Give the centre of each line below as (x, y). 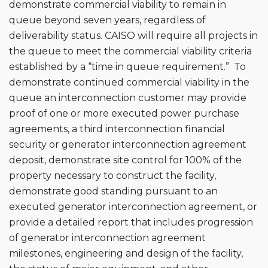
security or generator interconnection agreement (128, 144)
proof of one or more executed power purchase (124, 113)
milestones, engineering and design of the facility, (126, 253)
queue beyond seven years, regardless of (107, 20)
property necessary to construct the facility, (112, 175)
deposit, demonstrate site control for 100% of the (125, 160)
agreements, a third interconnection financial (117, 129)
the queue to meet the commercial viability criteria (130, 51)
